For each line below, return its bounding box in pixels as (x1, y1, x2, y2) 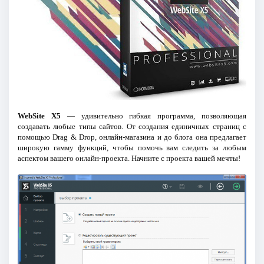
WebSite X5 (17, 111, 61, 121)
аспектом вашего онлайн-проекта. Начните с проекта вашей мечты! (17, 154, 240, 163)
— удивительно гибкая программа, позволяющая (60, 111, 247, 121)
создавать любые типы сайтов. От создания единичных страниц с (17, 122, 247, 131)
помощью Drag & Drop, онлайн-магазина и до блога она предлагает (17, 133, 247, 142)
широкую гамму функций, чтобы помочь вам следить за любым (17, 143, 247, 153)
